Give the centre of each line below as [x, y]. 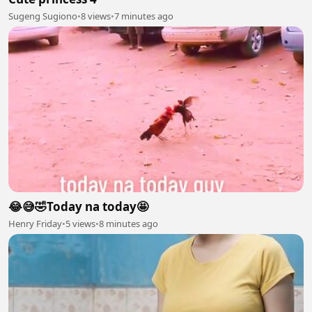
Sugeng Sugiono [43, 16]
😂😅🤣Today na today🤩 [78, 207]
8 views [96, 16]
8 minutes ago [128, 224]
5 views [80, 224]
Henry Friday [35, 224]
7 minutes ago [144, 16]
